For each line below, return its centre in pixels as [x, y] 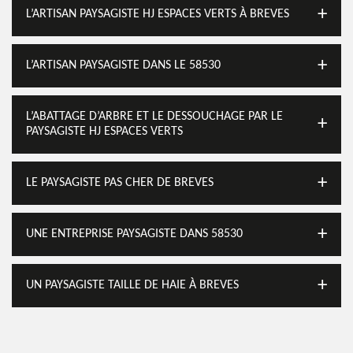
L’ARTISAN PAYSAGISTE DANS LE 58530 [123, 65]
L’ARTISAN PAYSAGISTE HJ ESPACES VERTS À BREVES [158, 14]
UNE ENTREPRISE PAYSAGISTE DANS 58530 [134, 234]
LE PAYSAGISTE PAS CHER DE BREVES [120, 183]
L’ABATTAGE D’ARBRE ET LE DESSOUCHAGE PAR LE [154, 117]
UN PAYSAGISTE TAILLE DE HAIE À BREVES [132, 285]
